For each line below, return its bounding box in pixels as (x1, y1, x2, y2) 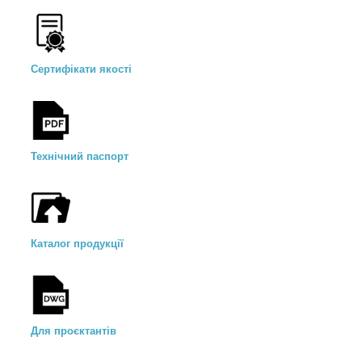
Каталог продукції (31, 238, 124, 250)
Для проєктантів (31, 325, 116, 338)
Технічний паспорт (31, 150, 128, 163)
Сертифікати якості (31, 63, 132, 76)
